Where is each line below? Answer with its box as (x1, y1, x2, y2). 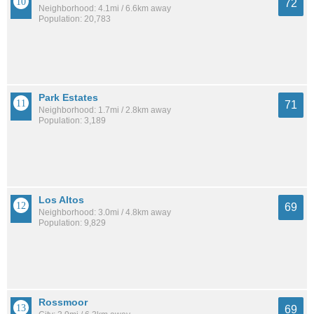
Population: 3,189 (39, 116, 106, 126)
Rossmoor (39, 296, 88, 308)
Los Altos (39, 193, 84, 205)
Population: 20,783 (39, 13, 111, 24)
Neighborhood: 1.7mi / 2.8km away (39, 105, 171, 116)
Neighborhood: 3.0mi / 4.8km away (39, 207, 171, 217)
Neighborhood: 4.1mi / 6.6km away (39, 3, 171, 13)
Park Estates (39, 92, 98, 104)
